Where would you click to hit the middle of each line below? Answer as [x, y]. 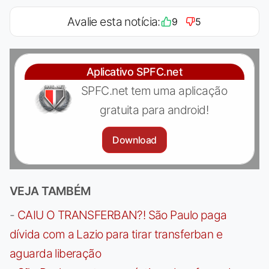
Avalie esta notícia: [114, 21]
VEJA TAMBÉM [50, 191]
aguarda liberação [56, 253]
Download [134, 140]
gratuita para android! [154, 110]
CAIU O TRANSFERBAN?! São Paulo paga [122, 215]
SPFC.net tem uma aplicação [154, 90]
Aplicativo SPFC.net [134, 71]
